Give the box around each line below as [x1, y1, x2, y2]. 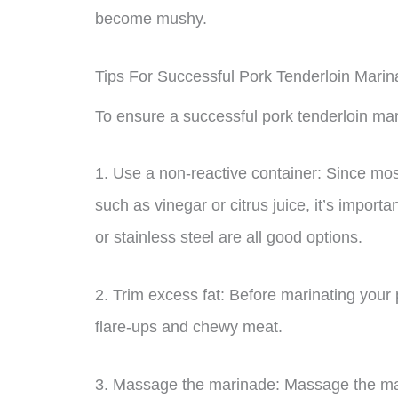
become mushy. [95, 9, 207, 28]
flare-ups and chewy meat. [95, 318, 283, 337]
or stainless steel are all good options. [95, 228, 362, 247]
